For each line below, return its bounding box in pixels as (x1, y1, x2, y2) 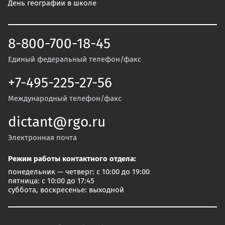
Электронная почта (8, 134, 77, 142)
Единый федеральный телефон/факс (8, 55, 141, 63)
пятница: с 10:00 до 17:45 (8, 177, 94, 185)
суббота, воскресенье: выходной (8, 186, 124, 194)
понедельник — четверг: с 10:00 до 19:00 (8, 168, 150, 176)
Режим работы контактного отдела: (8, 155, 136, 163)
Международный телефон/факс (8, 94, 122, 102)
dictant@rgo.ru (8, 115, 105, 130)
